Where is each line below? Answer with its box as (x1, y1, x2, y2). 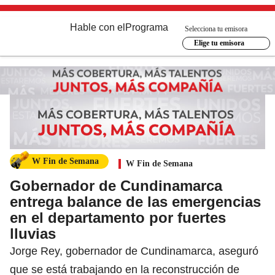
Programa (125, 22, 168, 33)
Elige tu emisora (193, 39, 244, 47)
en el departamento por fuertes (10, 209, 226, 226)
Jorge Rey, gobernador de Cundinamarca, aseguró (10, 244, 258, 257)
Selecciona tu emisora (185, 24, 247, 33)
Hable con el (70, 22, 125, 33)
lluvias (10, 225, 56, 242)
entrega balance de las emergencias (10, 193, 261, 210)
